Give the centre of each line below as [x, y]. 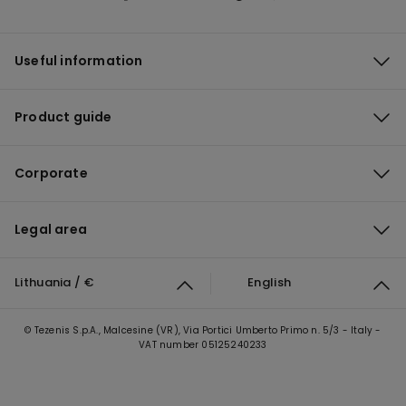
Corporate [51, 173]
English [270, 282]
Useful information [79, 61]
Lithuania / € [54, 282]
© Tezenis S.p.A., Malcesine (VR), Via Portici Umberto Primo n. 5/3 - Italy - [203, 330]
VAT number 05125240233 [203, 345]
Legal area [51, 229]
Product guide [63, 117]
